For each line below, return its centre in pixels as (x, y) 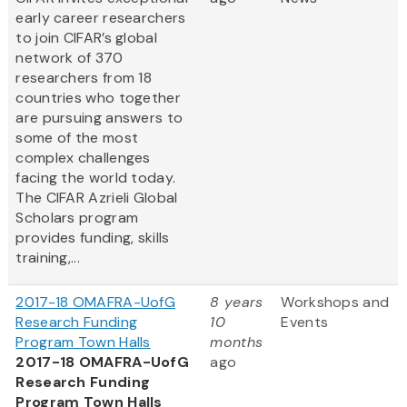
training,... (48, 258)
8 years (237, 303)
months (237, 342)
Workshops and (335, 303)
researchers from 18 (84, 78)
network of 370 (69, 58)
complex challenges (83, 158)
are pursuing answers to (99, 118)
